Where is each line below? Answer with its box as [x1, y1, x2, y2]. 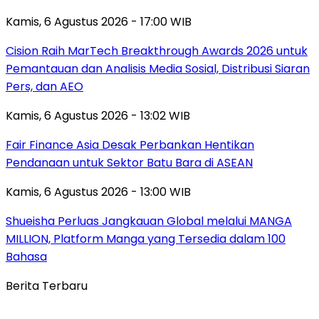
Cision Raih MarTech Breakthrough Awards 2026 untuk [6, 42, 308, 59]
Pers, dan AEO [6, 78, 83, 95]
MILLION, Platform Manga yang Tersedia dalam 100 [6, 230, 286, 247]
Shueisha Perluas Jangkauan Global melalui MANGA [6, 212, 292, 229]
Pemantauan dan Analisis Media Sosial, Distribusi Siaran [6, 60, 310, 77]
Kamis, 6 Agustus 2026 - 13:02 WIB [6, 107, 190, 124]
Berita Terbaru [6, 277, 88, 294]
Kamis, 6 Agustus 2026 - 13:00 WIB [6, 183, 191, 200]
